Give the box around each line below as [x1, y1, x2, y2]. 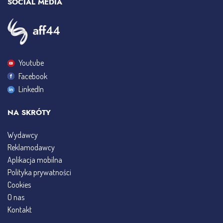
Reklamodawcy [7, 142, 55, 152]
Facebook [18, 71, 47, 81]
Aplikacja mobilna [7, 154, 62, 165]
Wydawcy [7, 129, 38, 140]
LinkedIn [18, 84, 44, 95]
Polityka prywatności [7, 167, 71, 177]
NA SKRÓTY [7, 107, 51, 118]
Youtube [18, 58, 44, 68]
